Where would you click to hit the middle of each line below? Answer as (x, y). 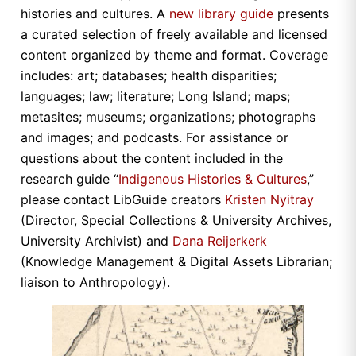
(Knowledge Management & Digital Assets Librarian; (176, 262)
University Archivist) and (97, 241)
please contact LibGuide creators (123, 200)
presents (301, 14)
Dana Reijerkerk (220, 241)
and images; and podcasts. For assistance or (155, 138)
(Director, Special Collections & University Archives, (176, 221)
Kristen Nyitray (269, 200)
